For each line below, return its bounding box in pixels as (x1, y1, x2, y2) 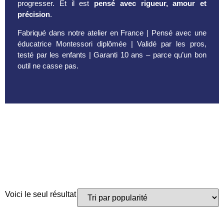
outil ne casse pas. (17, 61, 78, 70)
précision (17, 10, 50, 19)
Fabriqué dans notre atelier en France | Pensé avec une (17, 28, 206, 37)
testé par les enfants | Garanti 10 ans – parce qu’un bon (17, 50, 206, 59)
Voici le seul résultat (5, 190, 76, 199)
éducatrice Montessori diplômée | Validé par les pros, (17, 39, 206, 48)
